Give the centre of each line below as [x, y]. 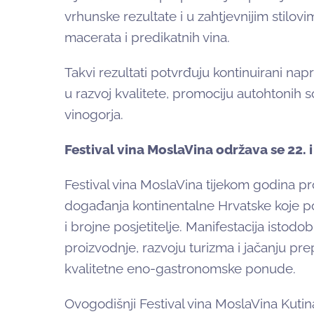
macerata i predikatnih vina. [147, 37]
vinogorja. [94, 115]
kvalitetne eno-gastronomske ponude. [180, 269]
